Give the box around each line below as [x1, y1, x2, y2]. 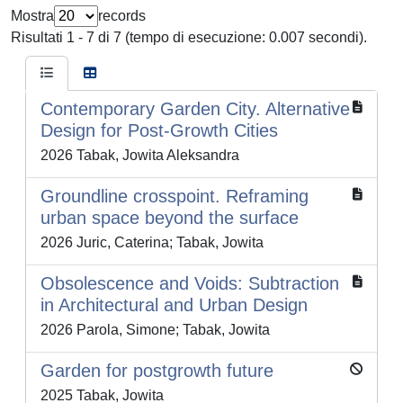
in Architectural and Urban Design [40, 295, 308, 316]
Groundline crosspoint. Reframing [40, 186, 309, 207]
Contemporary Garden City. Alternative [40, 99, 350, 120]
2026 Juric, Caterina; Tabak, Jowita [40, 235, 264, 251]
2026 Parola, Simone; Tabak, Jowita [40, 322, 270, 338]
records [98, 8, 146, 24]
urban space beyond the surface [40, 208, 299, 228]
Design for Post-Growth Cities [40, 121, 278, 141]
